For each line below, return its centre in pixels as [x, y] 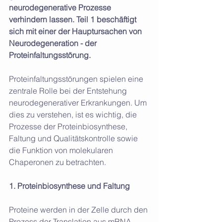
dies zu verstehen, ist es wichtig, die [74, 114]
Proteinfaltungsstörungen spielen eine [77, 79]
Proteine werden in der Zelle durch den [79, 209]
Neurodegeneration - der [54, 43]
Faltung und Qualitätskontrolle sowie [74, 138]
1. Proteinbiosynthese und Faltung [69, 186]
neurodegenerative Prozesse [61, 7]
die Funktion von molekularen [62, 150]
